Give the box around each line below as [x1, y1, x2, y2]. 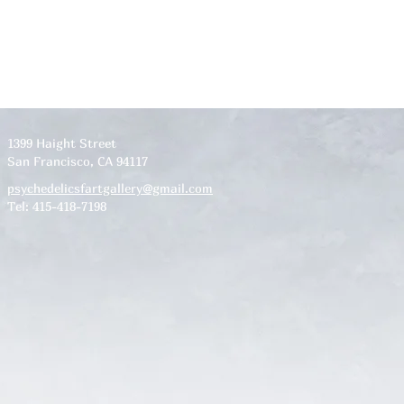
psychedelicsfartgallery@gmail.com [7, 180, 213, 196]
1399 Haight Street [7, 135, 116, 151]
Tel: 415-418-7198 [7, 198, 106, 214]
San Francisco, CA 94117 [7, 153, 148, 169]
